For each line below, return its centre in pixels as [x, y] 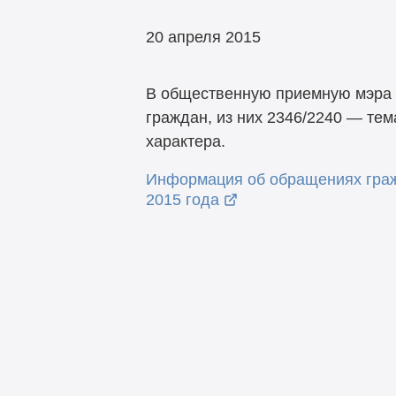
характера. [185, 142]
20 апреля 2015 [203, 37]
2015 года [182, 200]
